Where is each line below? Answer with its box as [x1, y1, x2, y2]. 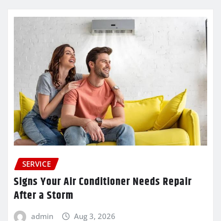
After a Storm [14, 187, 74, 205]
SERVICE [22, 159, 51, 169]
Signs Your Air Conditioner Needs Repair [14, 174, 192, 191]
